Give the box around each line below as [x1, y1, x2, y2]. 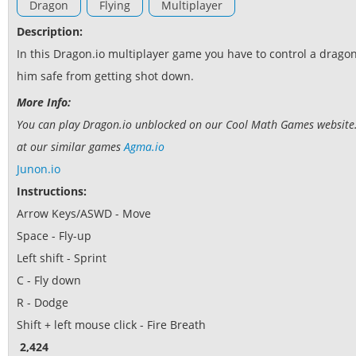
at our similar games [17, 139, 124, 155]
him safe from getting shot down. [17, 68, 194, 84]
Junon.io [17, 161, 60, 177]
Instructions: [17, 184, 87, 199]
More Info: [17, 95, 71, 110]
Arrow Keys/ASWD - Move [17, 206, 151, 222]
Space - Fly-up [17, 228, 91, 244]
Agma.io [124, 139, 164, 155]
